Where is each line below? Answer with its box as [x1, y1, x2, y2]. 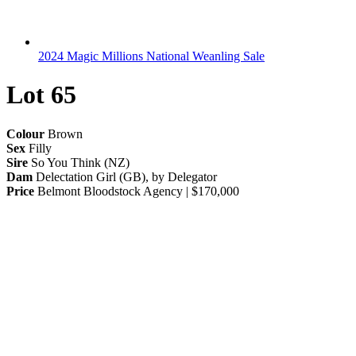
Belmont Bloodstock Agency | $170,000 [34, 184, 239, 198]
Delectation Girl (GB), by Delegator [33, 169, 217, 184]
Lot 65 [6, 80, 76, 110]
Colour [6, 126, 44, 141]
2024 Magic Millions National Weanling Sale [38, 49, 265, 63]
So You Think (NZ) [28, 155, 130, 169]
